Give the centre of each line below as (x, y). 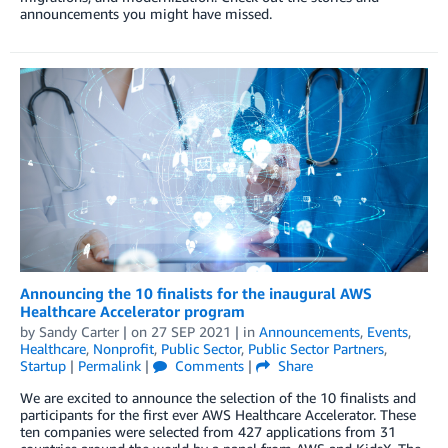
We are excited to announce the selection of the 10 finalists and (218, 398)
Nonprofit (123, 349)
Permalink (109, 366)
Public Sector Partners (316, 349)
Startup (43, 366)
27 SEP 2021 (191, 332)
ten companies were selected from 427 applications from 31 (208, 432)
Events (387, 332)
